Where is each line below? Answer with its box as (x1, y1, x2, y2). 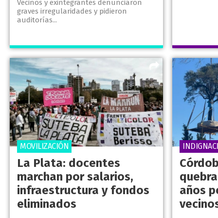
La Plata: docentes (17, 156, 120, 170)
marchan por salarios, (17, 170, 133, 184)
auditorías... (17, 16, 57, 25)
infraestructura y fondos (17, 183, 149, 198)
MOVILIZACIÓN (20, 142, 69, 151)
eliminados (17, 197, 76, 211)
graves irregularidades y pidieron (17, 7, 127, 16)
